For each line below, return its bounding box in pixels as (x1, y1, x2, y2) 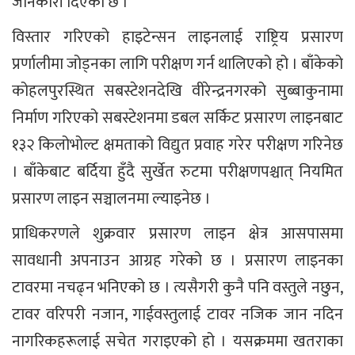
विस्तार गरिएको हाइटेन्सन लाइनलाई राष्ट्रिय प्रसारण (12, 23, 343, 51)
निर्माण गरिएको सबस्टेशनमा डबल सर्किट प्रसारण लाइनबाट (12, 104, 343, 132)
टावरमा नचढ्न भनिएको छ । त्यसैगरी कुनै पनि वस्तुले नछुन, (12, 273, 343, 301)
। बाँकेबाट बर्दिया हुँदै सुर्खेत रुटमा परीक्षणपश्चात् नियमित (12, 158, 343, 185)
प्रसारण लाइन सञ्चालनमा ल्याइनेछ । (12, 185, 211, 212)
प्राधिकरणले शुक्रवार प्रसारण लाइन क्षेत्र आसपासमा (12, 219, 343, 247)
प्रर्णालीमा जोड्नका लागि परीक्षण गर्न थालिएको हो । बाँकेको (12, 50, 343, 78)
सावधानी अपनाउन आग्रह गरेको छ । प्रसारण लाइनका (12, 246, 343, 274)
